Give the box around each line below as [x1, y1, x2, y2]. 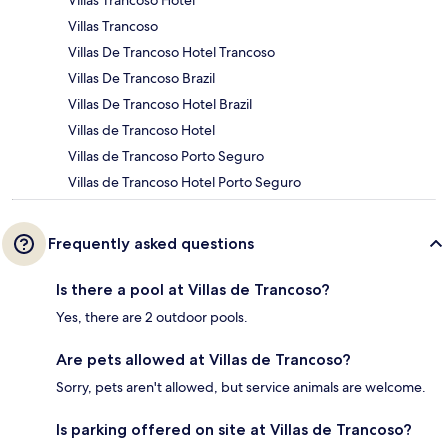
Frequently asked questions [48, 233, 254, 253]
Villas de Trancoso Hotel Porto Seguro [68, 172, 301, 191]
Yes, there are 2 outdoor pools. [56, 307, 248, 326]
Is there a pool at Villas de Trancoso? [56, 279, 330, 299]
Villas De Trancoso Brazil [68, 68, 215, 87]
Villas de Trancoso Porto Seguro [68, 146, 264, 165]
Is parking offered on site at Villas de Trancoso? [56, 419, 412, 439]
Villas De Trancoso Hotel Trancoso [68, 42, 275, 61]
